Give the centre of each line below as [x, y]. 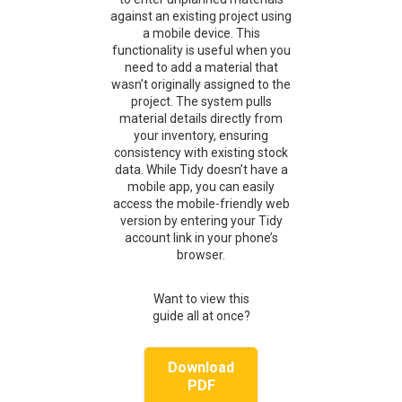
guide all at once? [201, 315]
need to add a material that [201, 67]
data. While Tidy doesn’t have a [201, 169]
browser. [201, 254]
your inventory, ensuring [201, 135]
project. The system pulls [201, 101]
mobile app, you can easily [201, 186]
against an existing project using [201, 16]
